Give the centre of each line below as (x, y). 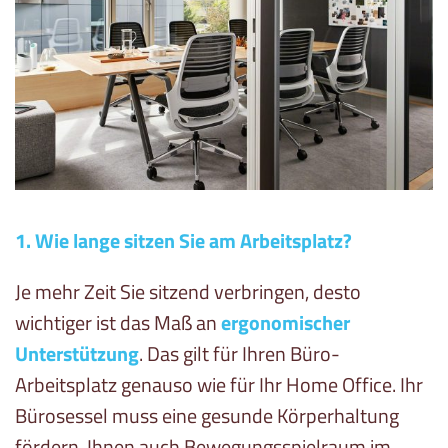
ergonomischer (285, 323)
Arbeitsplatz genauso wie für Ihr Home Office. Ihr (219, 385)
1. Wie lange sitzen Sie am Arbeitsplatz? (183, 241)
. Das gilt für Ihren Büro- (239, 354)
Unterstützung (77, 354)
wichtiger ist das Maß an (118, 323)
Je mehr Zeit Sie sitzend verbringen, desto (188, 292)
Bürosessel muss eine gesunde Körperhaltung (207, 416)
